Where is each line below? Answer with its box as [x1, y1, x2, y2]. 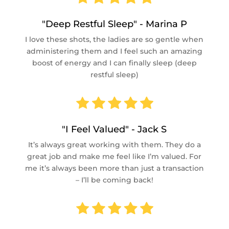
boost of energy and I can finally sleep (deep [32, 58, 197, 67]
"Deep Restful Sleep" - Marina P [41, 18, 187, 30]
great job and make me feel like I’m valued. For [27, 152, 202, 161]
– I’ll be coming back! [75, 175, 153, 185]
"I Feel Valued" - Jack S [62, 124, 167, 135]
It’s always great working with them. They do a [28, 140, 201, 149]
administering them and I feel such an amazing [26, 47, 202, 56]
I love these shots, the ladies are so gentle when [25, 35, 204, 44]
